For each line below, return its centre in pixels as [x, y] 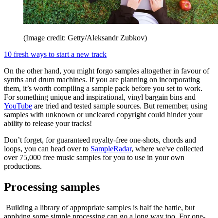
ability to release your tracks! [49, 124]
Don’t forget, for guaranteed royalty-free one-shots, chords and [100, 140]
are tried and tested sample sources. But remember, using [120, 106]
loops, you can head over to [47, 149]
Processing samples [52, 187]
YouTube [18, 106]
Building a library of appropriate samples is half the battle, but [99, 208]
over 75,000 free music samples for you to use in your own [94, 158]
